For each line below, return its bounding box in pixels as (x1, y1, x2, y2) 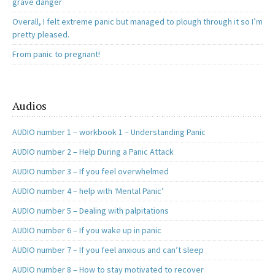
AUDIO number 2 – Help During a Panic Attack (12, 146, 174, 158)
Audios (12, 98, 47, 114)
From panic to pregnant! (12, 48, 100, 60)
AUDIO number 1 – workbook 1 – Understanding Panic (12, 126, 206, 138)
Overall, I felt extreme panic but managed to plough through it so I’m (12, 16, 263, 28)
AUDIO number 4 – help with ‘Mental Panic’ (12, 185, 164, 197)
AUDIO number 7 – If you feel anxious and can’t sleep (12, 244, 204, 256)
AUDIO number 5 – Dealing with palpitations (12, 205, 169, 217)
